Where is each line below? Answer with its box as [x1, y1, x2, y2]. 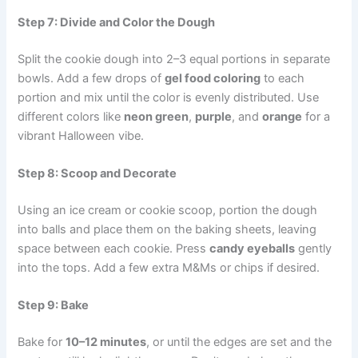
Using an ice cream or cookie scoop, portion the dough [18, 203, 318, 218]
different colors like [18, 109, 125, 124]
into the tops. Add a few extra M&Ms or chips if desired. [18, 261, 320, 276]
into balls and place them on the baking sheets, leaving [18, 222, 317, 237]
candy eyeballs [209, 241, 296, 257]
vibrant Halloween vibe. [18, 128, 145, 143]
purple [195, 109, 233, 124]
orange [262, 109, 303, 124]
